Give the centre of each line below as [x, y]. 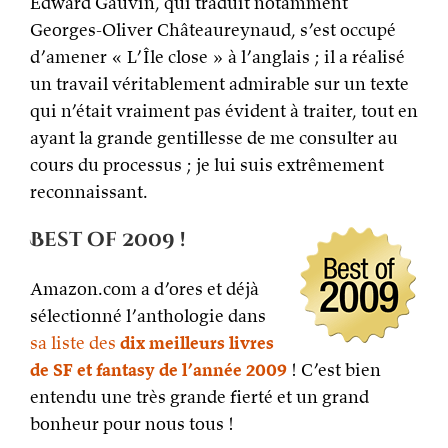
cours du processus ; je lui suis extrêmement [207, 165]
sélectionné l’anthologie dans [148, 316]
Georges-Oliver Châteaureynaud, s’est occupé [213, 30]
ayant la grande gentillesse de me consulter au [214, 138]
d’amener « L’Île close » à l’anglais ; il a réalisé [217, 57]
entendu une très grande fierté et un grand [199, 397]
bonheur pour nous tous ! [132, 424]
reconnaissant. [89, 192]
